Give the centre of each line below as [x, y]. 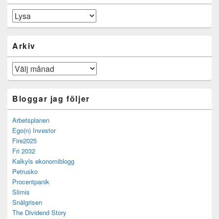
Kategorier [26, 14]
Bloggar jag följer [51, 99]
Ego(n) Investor [34, 130]
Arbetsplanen [31, 120]
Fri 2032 [24, 151]
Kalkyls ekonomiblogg [43, 161]
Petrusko [25, 171]
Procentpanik [31, 182]
